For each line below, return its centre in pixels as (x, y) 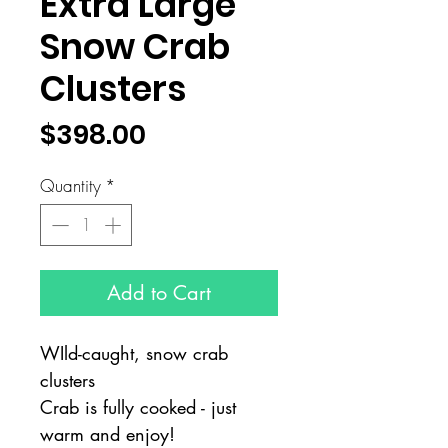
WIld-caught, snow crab (134, 352)
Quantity (70, 185)
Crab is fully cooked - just (138, 406)
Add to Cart (159, 292)
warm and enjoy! (113, 433)
